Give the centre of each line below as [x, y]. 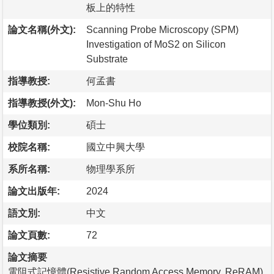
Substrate [107, 59]
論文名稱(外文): [42, 29]
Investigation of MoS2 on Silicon [156, 44]
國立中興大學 [116, 147]
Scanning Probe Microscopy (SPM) [162, 29]
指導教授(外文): [42, 103]
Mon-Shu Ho [114, 103]
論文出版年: [34, 191]
